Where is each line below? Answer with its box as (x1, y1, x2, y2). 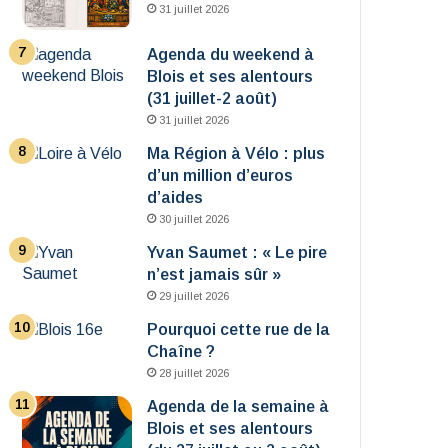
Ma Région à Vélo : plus (147, 145, 326, 162)
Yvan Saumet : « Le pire (147, 244, 328, 261)
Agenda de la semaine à (147, 398, 330, 415)
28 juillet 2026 (159, 367, 230, 379)
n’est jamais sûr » (147, 266, 282, 283)
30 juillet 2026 (159, 213, 230, 225)
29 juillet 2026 (159, 290, 230, 302)
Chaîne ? (147, 343, 216, 360)
